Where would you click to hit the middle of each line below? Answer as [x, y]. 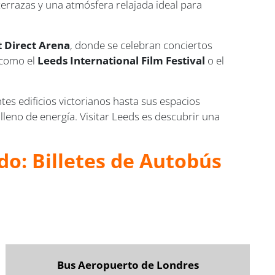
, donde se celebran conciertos [141, 45]
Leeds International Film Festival [122, 61]
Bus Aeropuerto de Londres [128, 265]
